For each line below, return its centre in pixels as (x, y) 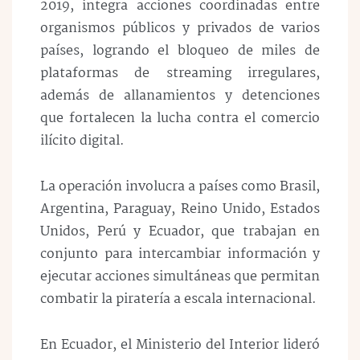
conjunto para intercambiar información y (180, 254)
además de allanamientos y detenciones (180, 96)
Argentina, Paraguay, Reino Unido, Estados (180, 209)
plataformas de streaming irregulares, (180, 74)
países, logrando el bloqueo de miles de (180, 51)
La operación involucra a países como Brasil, (180, 186)
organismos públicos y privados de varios (180, 29)
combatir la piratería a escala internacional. (178, 299)
